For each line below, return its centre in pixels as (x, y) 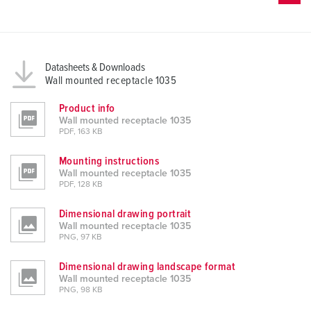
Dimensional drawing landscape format (148, 267)
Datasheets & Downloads (95, 68)
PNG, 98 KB (81, 291)
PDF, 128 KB (81, 185)
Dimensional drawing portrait (125, 214)
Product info (87, 109)
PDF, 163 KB (81, 132)
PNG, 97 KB (81, 238)
